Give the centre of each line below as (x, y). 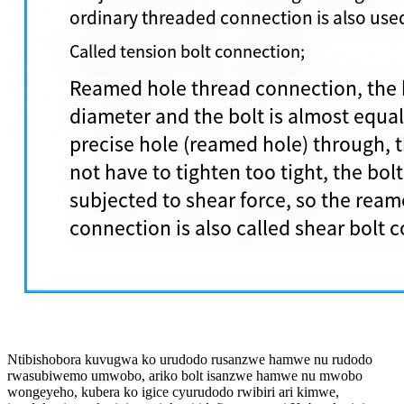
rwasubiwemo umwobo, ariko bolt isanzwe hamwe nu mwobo (185, 375)
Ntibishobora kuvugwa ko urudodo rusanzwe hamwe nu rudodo (190, 359)
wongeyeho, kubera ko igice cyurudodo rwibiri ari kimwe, (173, 391)
